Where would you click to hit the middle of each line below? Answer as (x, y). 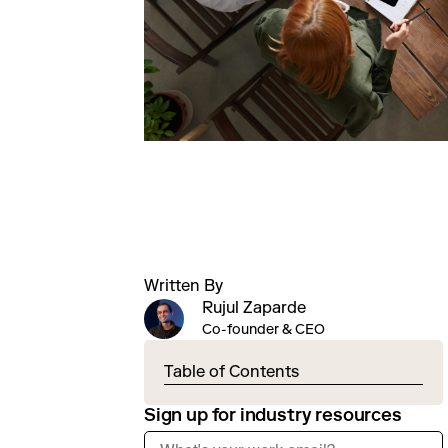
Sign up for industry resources (273, 415)
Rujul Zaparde (254, 307)
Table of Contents (231, 371)
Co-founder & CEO (263, 329)
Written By (183, 285)
